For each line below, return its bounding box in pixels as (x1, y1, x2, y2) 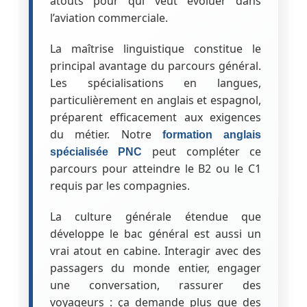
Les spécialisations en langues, (49, 75, 262, 90)
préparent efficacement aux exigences (49, 109, 262, 125)
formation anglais (162, 128, 262, 140)
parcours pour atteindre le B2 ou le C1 (49, 160, 262, 176)
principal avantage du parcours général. (49, 58, 262, 73)
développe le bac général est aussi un (49, 225, 262, 241)
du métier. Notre (49, 126, 162, 142)
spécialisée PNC (49, 145, 143, 158)
